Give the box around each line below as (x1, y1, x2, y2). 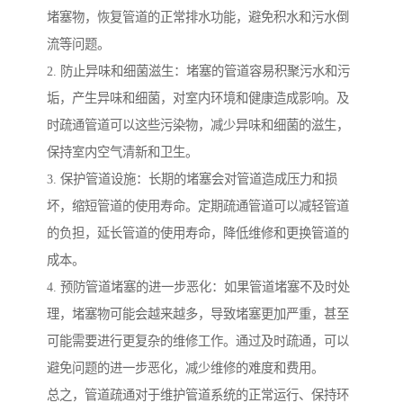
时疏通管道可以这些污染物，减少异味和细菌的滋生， (47, 117, 349, 132)
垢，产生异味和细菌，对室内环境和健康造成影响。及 (47, 90, 349, 105)
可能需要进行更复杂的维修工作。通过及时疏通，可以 (47, 333, 349, 348)
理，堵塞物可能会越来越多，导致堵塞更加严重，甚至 (47, 306, 349, 321)
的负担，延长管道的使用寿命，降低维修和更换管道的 (47, 225, 349, 240)
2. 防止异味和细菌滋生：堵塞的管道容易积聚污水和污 (47, 63, 350, 78)
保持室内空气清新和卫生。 (47, 144, 198, 159)
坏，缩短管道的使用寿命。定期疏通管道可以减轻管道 (47, 198, 349, 213)
